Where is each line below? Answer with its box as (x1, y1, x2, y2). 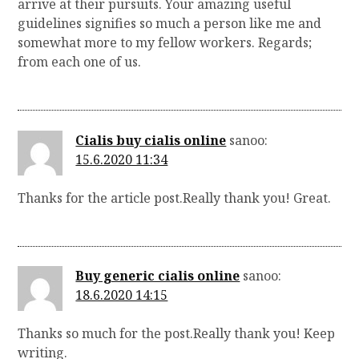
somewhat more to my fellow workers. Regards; (18, 34, 313, 52)
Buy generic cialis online (75, 267, 240, 285)
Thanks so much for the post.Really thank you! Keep (18, 325, 336, 343)
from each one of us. (18, 53, 142, 71)
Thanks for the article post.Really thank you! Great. (18, 188, 332, 207)
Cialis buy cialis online (75, 131, 227, 149)
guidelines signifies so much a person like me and (18, 14, 322, 33)
